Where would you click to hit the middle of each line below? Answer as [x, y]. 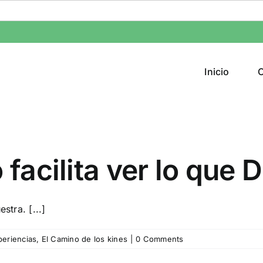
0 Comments [160, 239]
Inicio [217, 71]
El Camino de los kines [85, 239]
